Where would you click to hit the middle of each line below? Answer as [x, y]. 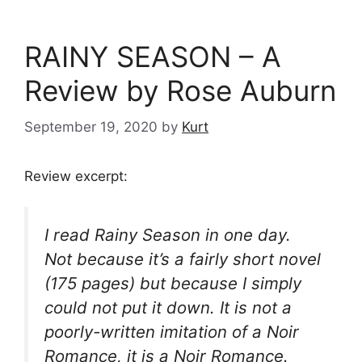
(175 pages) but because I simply [173, 284]
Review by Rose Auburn [180, 91]
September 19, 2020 [91, 126]
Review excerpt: [76, 176]
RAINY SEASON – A [153, 57]
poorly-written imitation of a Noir [172, 332]
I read [69, 235]
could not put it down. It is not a [168, 308]
